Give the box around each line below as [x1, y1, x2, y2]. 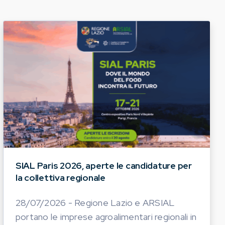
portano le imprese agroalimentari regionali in [16, 210, 197, 222]
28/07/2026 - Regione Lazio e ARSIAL [16, 196, 175, 208]
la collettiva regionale [16, 171, 105, 183]
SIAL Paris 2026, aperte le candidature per [16, 159, 192, 171]
